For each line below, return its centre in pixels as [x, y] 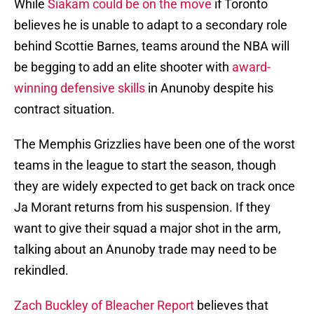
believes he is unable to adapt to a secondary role [151, 25]
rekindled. [41, 271]
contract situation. [64, 109]
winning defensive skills [80, 88]
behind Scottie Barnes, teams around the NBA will [152, 46]
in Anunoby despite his [209, 88]
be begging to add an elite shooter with [123, 67]
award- [251, 67]
